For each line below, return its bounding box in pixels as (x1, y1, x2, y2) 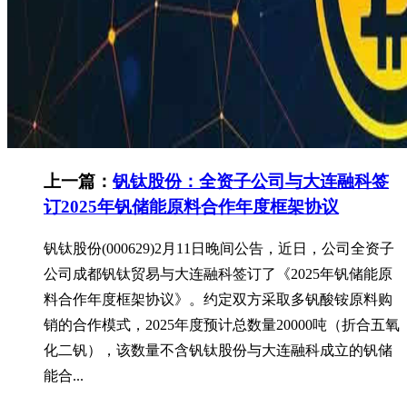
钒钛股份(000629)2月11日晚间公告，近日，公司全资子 (44, 241, 394, 257)
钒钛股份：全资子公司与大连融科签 (113, 171, 389, 191)
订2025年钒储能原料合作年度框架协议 (44, 196, 339, 216)
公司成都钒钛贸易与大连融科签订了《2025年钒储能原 (44, 266, 392, 283)
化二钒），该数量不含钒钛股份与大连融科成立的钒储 (44, 342, 392, 359)
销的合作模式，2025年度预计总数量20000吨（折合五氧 (44, 317, 400, 333)
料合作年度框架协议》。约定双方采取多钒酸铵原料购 (44, 292, 392, 308)
